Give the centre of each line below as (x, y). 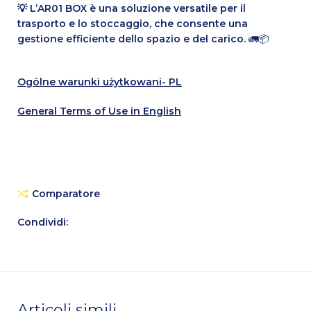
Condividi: (43, 222)
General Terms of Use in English (100, 111)
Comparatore (66, 194)
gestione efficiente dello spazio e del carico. (132, 39)
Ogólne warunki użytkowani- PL (100, 82)
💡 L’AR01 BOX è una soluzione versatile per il (132, 8)
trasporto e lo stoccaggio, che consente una (133, 23)
